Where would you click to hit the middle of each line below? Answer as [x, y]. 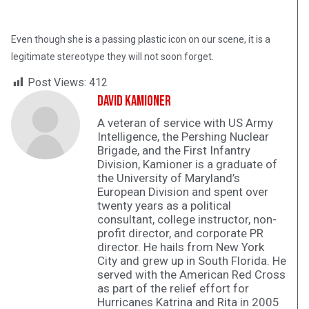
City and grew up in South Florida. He [192, 261]
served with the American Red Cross [191, 275]
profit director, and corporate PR [180, 233]
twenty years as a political [164, 206]
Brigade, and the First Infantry [174, 151]
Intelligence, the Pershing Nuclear [183, 137]
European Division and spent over [183, 192]
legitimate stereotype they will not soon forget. [112, 57]
